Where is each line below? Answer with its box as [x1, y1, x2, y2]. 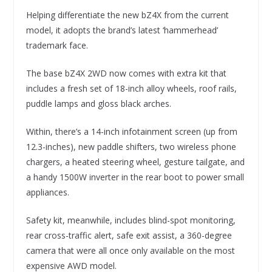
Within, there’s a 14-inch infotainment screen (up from [25, 125, 237, 137]
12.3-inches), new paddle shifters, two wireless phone [25, 140, 236, 152]
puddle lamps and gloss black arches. [25, 97, 171, 109]
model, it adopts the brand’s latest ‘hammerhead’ [25, 24, 218, 36]
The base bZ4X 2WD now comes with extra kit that [25, 67, 226, 79]
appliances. [25, 186, 69, 198]
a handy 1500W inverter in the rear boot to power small [25, 171, 244, 183]
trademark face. [25, 39, 88, 51]
